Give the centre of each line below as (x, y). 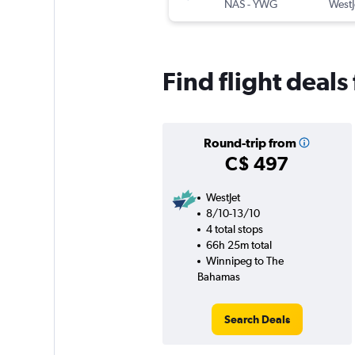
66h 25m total (239, 245)
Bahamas (218, 277)
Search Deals (257, 320)
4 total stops (234, 229)
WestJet (223, 198)
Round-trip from (250, 143)
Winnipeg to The (244, 261)
